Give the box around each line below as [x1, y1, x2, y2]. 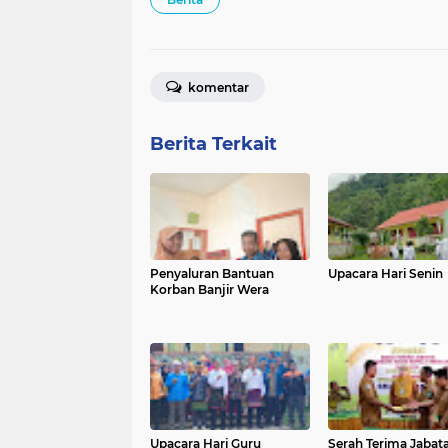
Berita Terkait [150, 133, 277, 156]
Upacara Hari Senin [327, 266, 443, 282]
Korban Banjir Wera [150, 282, 269, 298]
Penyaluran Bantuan [150, 266, 274, 282]
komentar [185, 80, 249, 96]
